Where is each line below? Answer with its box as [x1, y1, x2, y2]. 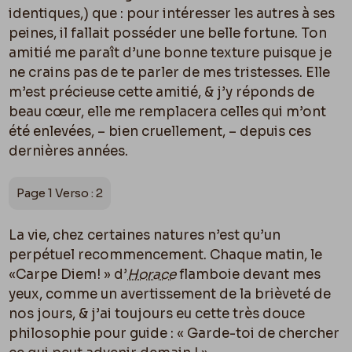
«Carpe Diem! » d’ [9, 266, 128, 283]
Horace [127, 266, 177, 283]
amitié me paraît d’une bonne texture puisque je [9, 45, 332, 61]
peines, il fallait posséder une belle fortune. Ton [9, 25, 328, 42]
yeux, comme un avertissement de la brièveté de [9, 286, 332, 302]
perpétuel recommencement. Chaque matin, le [9, 247, 323, 263]
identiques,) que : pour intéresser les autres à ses [9, 5, 335, 22]
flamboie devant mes [176, 266, 321, 283]
